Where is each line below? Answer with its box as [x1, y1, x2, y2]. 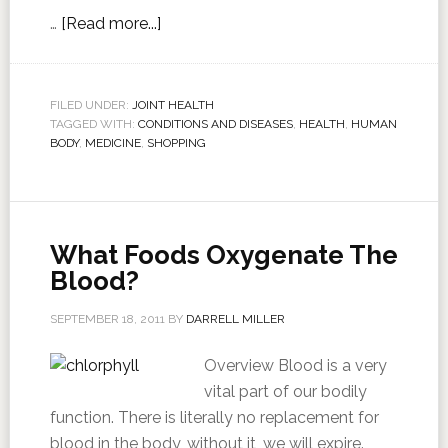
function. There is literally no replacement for [49, 408, 379, 427]
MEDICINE [84, 136, 141, 150]
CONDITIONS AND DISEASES [137, 117, 293, 131]
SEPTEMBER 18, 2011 [49, 312, 165, 326]
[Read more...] [60, 14, 161, 33]
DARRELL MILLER [185, 312, 285, 326]
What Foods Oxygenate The [49, 240, 398, 270]
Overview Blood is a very [203, 356, 387, 375]
